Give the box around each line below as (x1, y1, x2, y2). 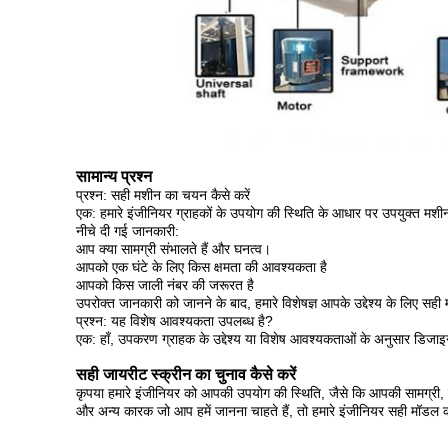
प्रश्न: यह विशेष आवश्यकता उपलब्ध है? (76, 313, 273, 329)
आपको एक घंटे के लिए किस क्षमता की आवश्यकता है (76, 259, 327, 275)
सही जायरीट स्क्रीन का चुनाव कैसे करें (76, 366, 296, 383)
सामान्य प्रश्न (76, 168, 152, 185)
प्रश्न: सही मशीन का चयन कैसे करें (76, 187, 250, 203)
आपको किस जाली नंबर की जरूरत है (76, 277, 254, 293)
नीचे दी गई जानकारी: (76, 223, 179, 239)
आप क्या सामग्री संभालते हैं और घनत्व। (76, 241, 271, 257)
